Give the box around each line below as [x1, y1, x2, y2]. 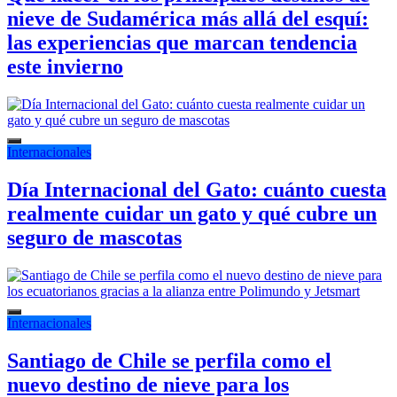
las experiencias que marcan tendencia [7, 31, 357, 55]
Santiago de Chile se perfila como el [7, 348, 331, 372]
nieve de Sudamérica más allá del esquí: [7, 7, 369, 31]
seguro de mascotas [7, 226, 182, 250]
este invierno [7, 55, 123, 79]
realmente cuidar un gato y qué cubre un [7, 202, 377, 226]
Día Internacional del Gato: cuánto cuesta [7, 178, 386, 202]
